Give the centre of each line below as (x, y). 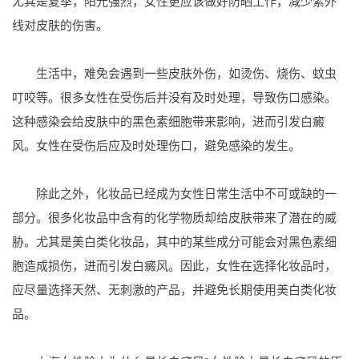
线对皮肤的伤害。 (60, 25)
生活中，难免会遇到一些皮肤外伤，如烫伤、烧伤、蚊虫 (174, 73)
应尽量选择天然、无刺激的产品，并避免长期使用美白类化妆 (174, 290)
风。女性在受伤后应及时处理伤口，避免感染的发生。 (156, 145)
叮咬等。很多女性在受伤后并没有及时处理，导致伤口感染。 (174, 97)
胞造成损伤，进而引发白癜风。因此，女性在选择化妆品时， (174, 266)
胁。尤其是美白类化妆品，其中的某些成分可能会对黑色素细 (174, 242)
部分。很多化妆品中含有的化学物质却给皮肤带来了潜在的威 (174, 218)
